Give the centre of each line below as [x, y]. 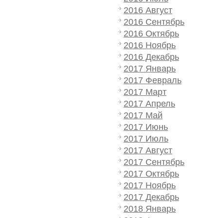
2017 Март [145, 92]
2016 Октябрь [151, 34]
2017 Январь [150, 69]
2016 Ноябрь [150, 45]
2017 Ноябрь [150, 185]
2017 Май [143, 115]
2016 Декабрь [151, 57]
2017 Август [148, 150]
